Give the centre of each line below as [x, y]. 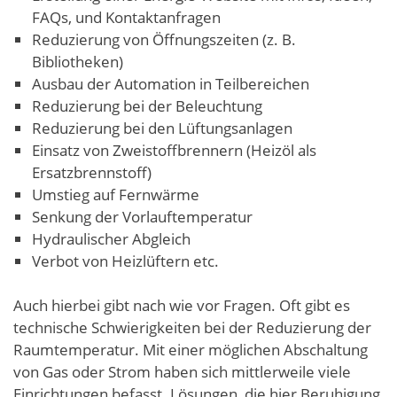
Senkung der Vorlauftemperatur [143, 216]
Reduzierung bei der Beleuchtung [148, 105]
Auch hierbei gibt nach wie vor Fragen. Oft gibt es [182, 306]
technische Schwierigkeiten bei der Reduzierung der [192, 328]
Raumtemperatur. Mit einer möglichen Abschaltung [191, 350]
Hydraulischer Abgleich [112, 238]
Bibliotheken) [78, 61]
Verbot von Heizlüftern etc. [126, 261]
